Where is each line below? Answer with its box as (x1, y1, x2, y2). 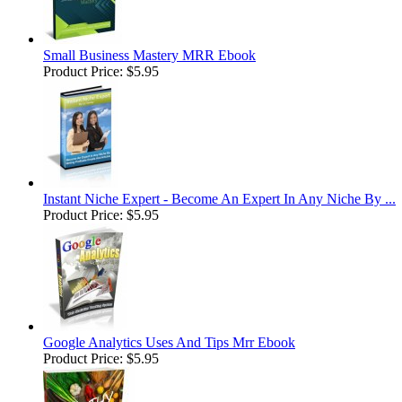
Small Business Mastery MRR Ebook (43, 48, 256, 64)
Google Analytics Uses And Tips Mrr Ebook (43, 335, 295, 351)
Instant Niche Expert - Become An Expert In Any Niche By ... (43, 191, 396, 207)
